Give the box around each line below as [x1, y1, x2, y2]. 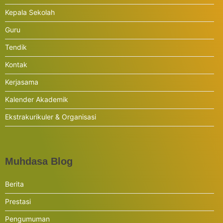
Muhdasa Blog [5, 156, 73, 167]
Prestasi [5, 197, 31, 206]
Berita [5, 180, 24, 188]
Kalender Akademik [5, 95, 68, 104]
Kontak [5, 60, 27, 69]
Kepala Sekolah [5, 8, 55, 16]
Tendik [5, 43, 27, 51]
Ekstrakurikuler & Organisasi [5, 112, 96, 121]
